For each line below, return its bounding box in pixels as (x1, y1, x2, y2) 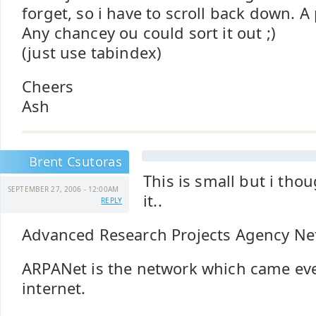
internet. (22, 278, 86, 298)
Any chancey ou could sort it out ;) (22, 23, 276, 43)
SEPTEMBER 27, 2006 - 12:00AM (8, 184, 119, 194)
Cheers (22, 76, 74, 97)
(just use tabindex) (22, 42, 162, 63)
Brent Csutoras (28, 153, 122, 170)
